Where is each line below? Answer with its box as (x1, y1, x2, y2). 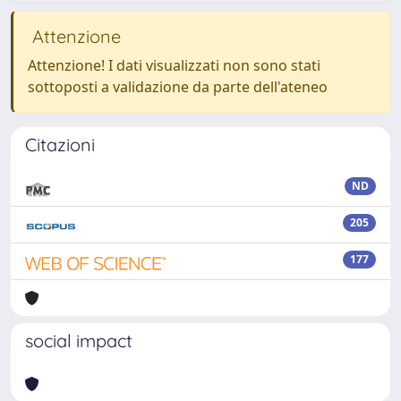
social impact (25, 329, 132, 352)
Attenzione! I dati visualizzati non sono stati (28, 55, 320, 75)
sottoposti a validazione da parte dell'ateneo (28, 77, 328, 97)
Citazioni (25, 133, 95, 156)
